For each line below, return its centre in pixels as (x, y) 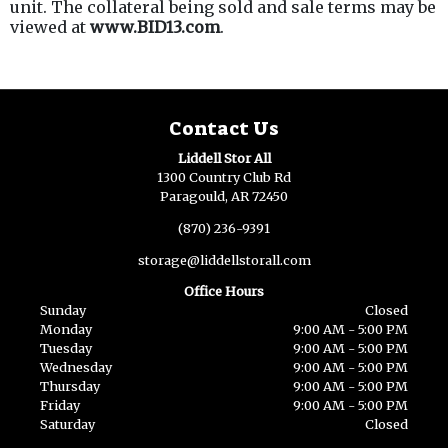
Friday (59, 405)
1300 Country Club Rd (224, 177)
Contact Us (224, 128)
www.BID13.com (154, 26)
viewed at (49, 26)
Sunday (62, 310)
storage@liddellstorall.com (224, 259)
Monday (65, 329)
